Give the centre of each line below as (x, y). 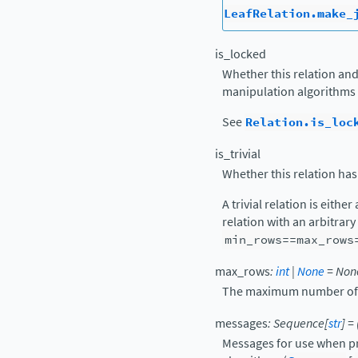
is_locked (241, 54)
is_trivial (238, 153)
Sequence (299, 323)
